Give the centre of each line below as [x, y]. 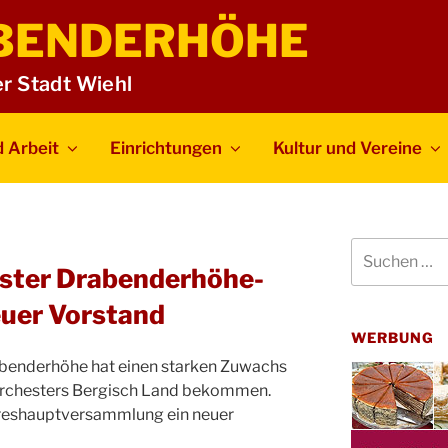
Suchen [374, 247]
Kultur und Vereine [348, 147]
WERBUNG [392, 337]
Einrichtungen [166, 147]
